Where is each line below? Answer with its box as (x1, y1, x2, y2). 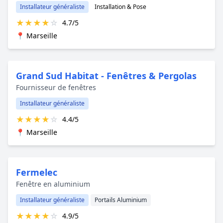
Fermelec (16, 166, 57, 178)
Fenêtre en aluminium (16, 179, 90, 189)
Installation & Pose (95, 2, 146, 11)
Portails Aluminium (95, 195, 147, 204)
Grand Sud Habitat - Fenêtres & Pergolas (16, 69, 197, 82)
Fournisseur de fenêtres (16, 82, 96, 92)
